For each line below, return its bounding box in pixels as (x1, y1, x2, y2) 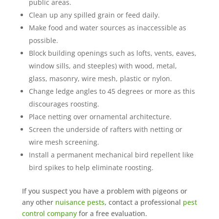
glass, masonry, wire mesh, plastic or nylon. (28, 74, 172, 83)
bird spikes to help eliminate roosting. (28, 163, 153, 172)
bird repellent (134, 150, 180, 159)
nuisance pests (55, 197, 105, 207)
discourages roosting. (28, 99, 99, 109)
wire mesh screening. (28, 137, 99, 147)
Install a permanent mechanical (28, 150, 133, 159)
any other (22, 197, 55, 207)
